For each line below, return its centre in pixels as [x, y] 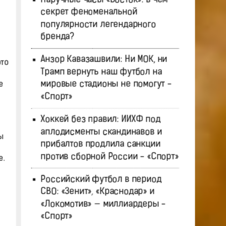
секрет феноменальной [89, 12]
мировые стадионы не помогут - [106, 84]
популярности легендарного [98, 25]
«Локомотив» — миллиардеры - [103, 204]
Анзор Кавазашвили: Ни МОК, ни [104, 60]
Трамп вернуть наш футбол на [101, 72]
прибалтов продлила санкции [100, 144]
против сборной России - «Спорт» [109, 157]
